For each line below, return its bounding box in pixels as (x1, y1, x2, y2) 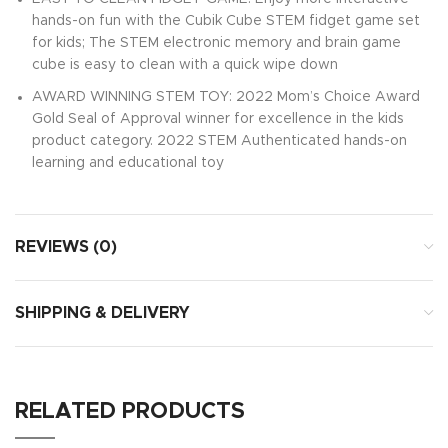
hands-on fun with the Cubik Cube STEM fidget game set (32, 14, 420, 29)
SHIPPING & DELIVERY (15, 305, 190, 322)
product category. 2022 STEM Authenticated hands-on (32, 134, 407, 149)
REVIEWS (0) (15, 239, 117, 256)
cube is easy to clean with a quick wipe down (32, 58, 338, 73)
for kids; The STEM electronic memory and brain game (32, 36, 401, 51)
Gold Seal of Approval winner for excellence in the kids (32, 112, 404, 127)
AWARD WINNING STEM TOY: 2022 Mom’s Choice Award (32, 90, 420, 105)
